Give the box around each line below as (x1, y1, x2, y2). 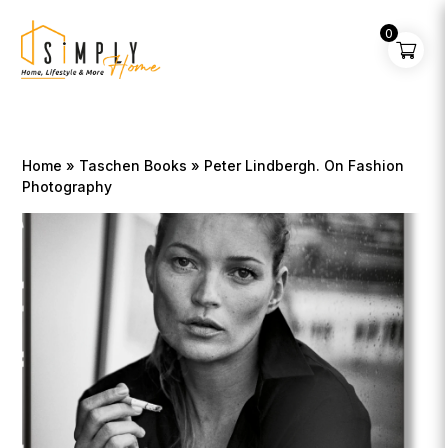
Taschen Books (79, 157, 188, 175)
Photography (22, 178, 113, 196)
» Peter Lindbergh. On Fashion (187, 157, 405, 175)
